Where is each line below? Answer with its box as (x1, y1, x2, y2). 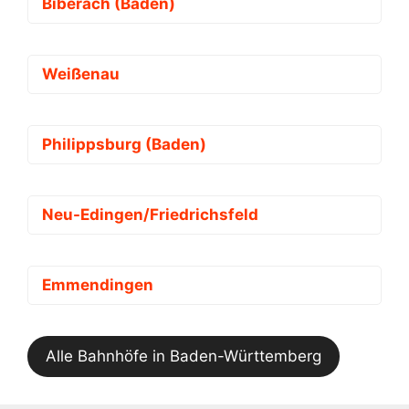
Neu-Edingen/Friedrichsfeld (42, 205, 258, 225)
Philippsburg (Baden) (42, 135, 206, 154)
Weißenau (42, 65, 120, 84)
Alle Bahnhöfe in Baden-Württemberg (46, 347, 321, 366)
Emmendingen (42, 276, 153, 295)
